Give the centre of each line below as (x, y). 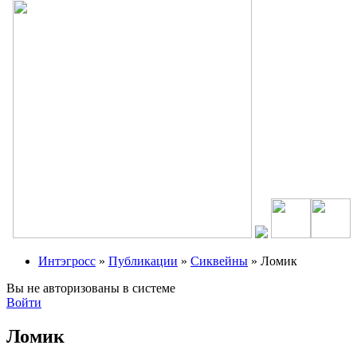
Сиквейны (219, 261)
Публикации (143, 261)
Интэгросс (67, 261)
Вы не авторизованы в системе (91, 288)
